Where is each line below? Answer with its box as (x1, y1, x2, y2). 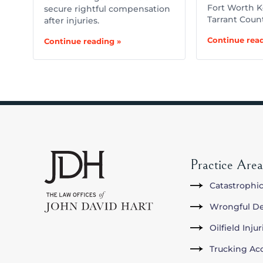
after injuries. (44, 15, 99, 25)
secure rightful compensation (44, 4, 170, 14)
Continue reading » (44, 36, 121, 46)
